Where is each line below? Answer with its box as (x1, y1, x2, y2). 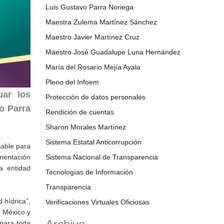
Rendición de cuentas (45, 108, 114, 116)
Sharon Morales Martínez (45, 123, 126, 131)
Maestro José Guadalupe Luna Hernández (45, 48, 180, 56)
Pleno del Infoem (45, 78, 99, 86)
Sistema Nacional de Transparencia (45, 153, 158, 161)
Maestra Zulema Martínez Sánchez (45, 18, 157, 26)
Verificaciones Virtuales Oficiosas (45, 198, 149, 206)
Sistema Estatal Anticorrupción (45, 138, 141, 146)
